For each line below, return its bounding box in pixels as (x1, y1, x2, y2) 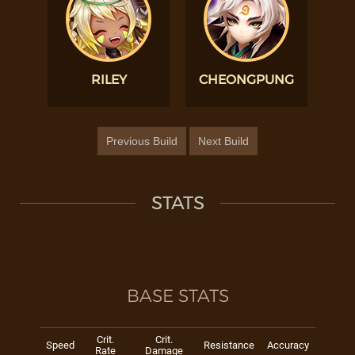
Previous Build (106, 135, 177, 147)
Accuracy (267, 339, 309, 351)
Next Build (198, 135, 249, 147)
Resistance (204, 339, 254, 351)
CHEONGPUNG (199, 72, 294, 87)
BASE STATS (126, 285, 229, 307)
